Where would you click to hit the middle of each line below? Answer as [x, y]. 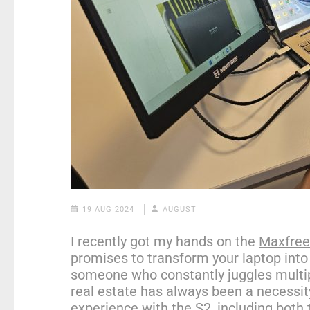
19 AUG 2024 [108, 209]
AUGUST [180, 209]
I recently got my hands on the [165, 241]
